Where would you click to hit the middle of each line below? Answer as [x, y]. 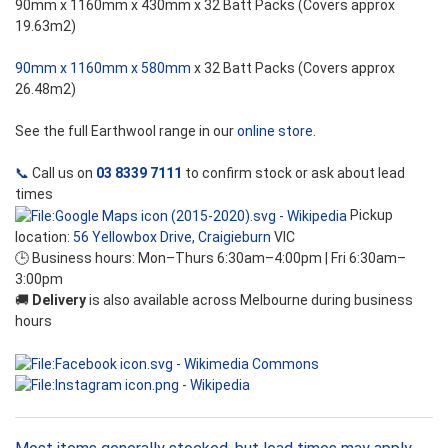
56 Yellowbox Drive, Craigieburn [172, 236]
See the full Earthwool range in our [126, 130]
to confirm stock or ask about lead [293, 172]
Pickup [370, 214]
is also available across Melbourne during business [249, 299]
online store [275, 130]
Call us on [62, 172]
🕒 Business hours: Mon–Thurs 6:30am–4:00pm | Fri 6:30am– [210, 257]
